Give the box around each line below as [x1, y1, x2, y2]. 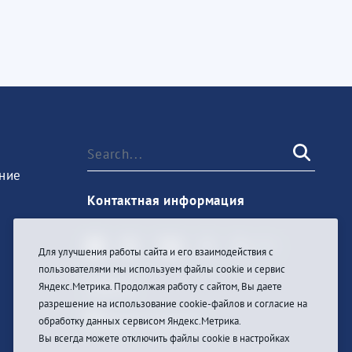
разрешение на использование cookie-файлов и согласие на [38, 297, 307, 310]
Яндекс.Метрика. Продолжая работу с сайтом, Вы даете [38, 280, 282, 293]
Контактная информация [87, 192, 245, 209]
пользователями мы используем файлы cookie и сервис [38, 262, 285, 276]
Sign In [88, 276, 133, 294]
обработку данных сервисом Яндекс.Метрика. [38, 314, 241, 328]
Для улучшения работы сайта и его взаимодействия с [38, 245, 273, 258]
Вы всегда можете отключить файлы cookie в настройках [38, 332, 290, 345]
